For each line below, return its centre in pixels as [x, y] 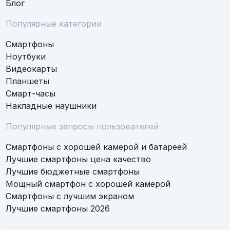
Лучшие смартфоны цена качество [79, 159]
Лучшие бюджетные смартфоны [73, 171]
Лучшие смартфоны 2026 [58, 208]
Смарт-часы [31, 93]
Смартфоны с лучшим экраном [70, 196]
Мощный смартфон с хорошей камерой [88, 184]
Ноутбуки [26, 56]
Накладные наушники [51, 106]
